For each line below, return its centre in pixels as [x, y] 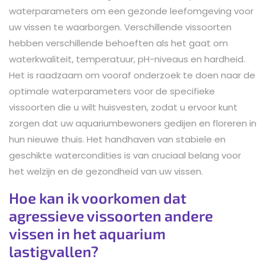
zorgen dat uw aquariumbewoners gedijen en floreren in [133, 123]
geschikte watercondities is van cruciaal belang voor [125, 155]
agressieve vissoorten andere [111, 215]
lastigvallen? [54, 251]
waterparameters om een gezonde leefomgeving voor [131, 11]
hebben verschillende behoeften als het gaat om [118, 43]
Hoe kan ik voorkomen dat [98, 197]
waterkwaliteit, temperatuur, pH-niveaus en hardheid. [127, 59]
